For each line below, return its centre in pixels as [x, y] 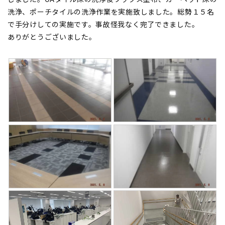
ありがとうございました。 [52, 37]
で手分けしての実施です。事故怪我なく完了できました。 [103, 24]
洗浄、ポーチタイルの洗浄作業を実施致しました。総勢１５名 [111, 12]
